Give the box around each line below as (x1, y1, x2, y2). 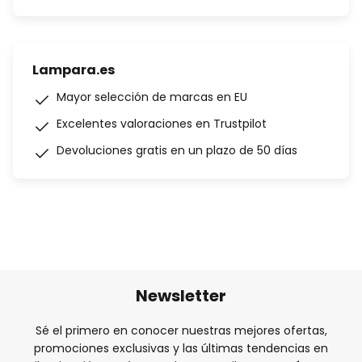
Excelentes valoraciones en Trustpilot (57, 116, 267, 132)
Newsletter (136, 284, 226, 307)
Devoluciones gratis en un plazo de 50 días (57, 142, 297, 158)
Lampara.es (32, 61, 115, 79)
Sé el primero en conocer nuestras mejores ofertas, (35, 322, 327, 339)
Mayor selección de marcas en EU (57, 89, 247, 105)
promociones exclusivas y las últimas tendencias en (34, 339, 328, 356)
